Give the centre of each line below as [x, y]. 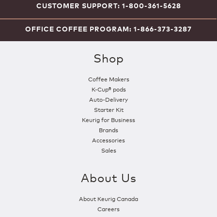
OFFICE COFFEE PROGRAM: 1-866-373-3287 [108, 29]
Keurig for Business [108, 119]
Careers [108, 208]
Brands [108, 129]
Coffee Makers [108, 78]
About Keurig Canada [108, 198]
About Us [108, 177]
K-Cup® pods [108, 89]
